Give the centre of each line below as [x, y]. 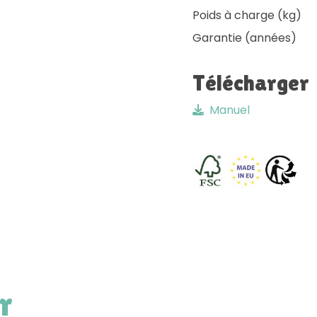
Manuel [230, 110]
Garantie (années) [244, 38]
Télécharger [251, 82]
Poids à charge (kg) [247, 15]
